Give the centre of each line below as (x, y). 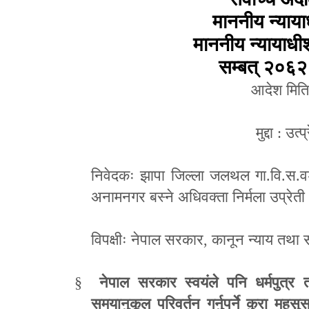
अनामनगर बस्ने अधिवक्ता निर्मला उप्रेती (198, 197)
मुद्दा (267, 132)
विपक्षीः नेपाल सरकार (147, 239)
